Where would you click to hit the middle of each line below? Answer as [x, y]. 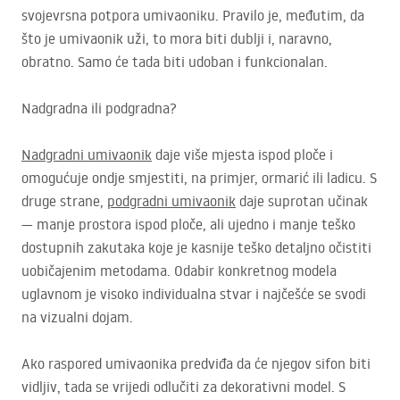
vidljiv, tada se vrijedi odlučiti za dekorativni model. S [183, 387]
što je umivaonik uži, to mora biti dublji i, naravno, [177, 39]
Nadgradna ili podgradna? [99, 108]
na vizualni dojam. [77, 317]
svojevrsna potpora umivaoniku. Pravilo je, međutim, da [193, 16]
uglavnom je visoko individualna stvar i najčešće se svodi [194, 294]
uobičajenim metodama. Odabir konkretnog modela [179, 271]
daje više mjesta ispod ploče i [242, 155]
